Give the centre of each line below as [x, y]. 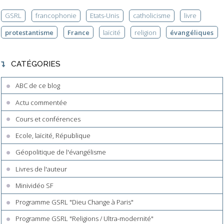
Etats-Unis [105, 16]
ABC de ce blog [38, 86]
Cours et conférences [48, 119]
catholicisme [151, 16]
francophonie [56, 16]
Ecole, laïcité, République [53, 136]
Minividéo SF [34, 185]
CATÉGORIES [35, 63]
